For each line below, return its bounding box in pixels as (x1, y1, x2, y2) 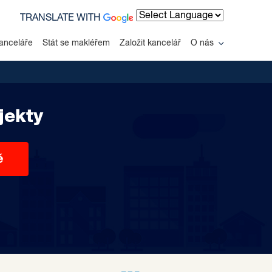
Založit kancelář (120, 38, 181, 47)
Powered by (136, 25, 187, 35)
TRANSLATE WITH (20, 13, 104, 23)
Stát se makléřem (42, 38, 110, 47)
